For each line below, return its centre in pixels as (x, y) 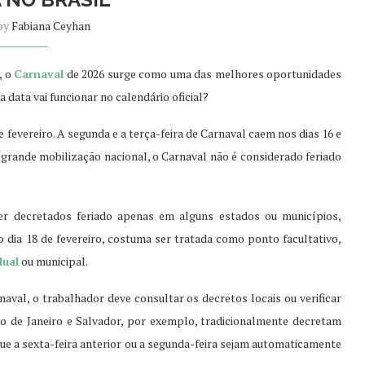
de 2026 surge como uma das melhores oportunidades (204, 73)
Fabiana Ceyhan (51, 25)
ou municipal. (53, 261)
